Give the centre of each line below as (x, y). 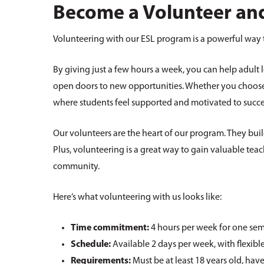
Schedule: (91, 245)
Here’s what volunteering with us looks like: (138, 198)
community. (77, 167)
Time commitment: (110, 228)
